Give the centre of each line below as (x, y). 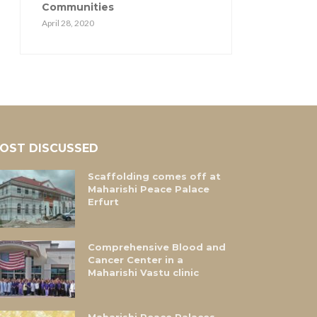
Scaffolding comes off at (155, 177)
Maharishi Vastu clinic (144, 272)
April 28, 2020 (68, 23)
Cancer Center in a (136, 259)
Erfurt (104, 202)
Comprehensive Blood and (157, 247)
